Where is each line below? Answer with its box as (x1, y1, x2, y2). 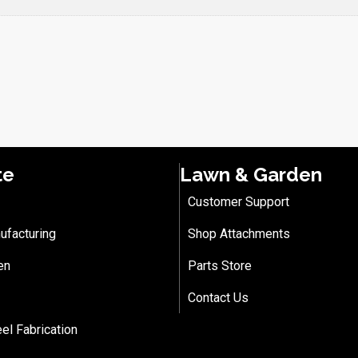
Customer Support (188, 193, 289, 209)
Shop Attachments (188, 225, 290, 241)
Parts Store (188, 257, 252, 273)
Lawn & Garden (180, 162, 322, 186)
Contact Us (188, 289, 249, 305)
